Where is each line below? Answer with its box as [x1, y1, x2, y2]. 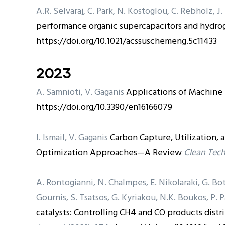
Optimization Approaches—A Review [36, 145, 182, 160]
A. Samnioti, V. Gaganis [36, 85, 126, 100]
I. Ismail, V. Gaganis [36, 130, 110, 145]
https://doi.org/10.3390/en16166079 [36, 100, 172, 115]
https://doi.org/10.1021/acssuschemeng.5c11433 [36, 34, 217, 49]
